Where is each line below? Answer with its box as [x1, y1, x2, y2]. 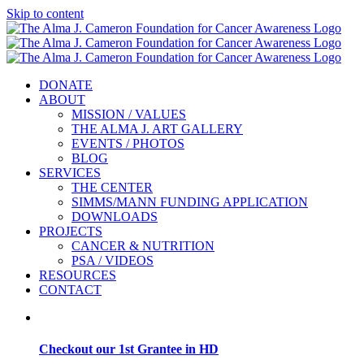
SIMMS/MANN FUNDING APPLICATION [71, 195, 308, 209]
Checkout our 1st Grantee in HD [39, 342, 219, 357]
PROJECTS [39, 224, 102, 238]
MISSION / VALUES [71, 107, 186, 121]
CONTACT [39, 283, 102, 297]
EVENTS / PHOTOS [71, 136, 184, 150]
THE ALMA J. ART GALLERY [71, 122, 243, 136]
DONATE [39, 78, 93, 92]
